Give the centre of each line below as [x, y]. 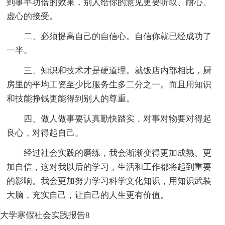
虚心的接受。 [32, 16]
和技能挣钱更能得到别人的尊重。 [71, 98]
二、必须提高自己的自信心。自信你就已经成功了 [118, 36]
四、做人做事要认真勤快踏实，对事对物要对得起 [118, 119]
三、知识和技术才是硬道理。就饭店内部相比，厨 [118, 70]
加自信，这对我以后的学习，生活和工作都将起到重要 [109, 167]
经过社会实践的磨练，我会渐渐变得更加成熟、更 [118, 153]
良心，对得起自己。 [45, 133]
